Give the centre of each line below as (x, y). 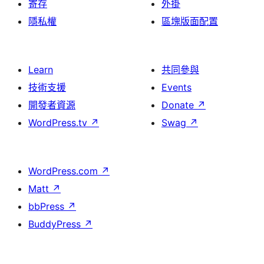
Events (176, 87)
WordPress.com (65, 171)
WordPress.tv (59, 123)
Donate (179, 105)
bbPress (48, 206)
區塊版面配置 (190, 21)
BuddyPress (56, 224)
